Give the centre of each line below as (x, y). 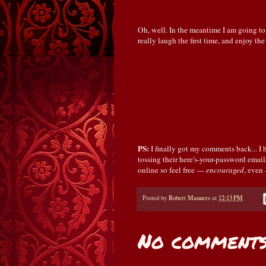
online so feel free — (172, 170)
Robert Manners (189, 198)
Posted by (156, 198)
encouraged (225, 170)
